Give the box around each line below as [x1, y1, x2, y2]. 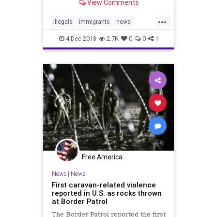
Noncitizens [53, 33, 86, 41]
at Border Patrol [51, 196, 108, 206]
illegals [53, 18, 73, 26]
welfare [113, 33, 133, 41]
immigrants [79, 18, 110, 26]
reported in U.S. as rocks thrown [51, 188, 162, 198]
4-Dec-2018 [64, 34, 96, 43]
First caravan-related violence [51, 180, 156, 189]
